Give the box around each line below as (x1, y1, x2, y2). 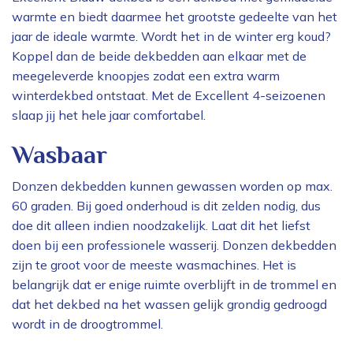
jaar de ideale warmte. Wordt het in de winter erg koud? (12, 28, 331, 45)
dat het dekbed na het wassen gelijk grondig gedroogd (12, 296, 327, 313)
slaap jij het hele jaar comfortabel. (12, 107, 206, 124)
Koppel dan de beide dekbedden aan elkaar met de (12, 48, 307, 65)
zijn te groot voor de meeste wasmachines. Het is (12, 257, 296, 273)
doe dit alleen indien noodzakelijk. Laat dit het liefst (12, 217, 310, 234)
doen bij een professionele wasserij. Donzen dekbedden (12, 237, 336, 254)
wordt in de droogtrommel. (12, 316, 163, 333)
